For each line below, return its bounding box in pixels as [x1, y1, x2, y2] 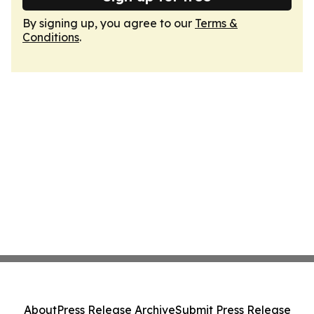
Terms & [195, 16, 238, 30]
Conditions [22, 30, 79, 44]
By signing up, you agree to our [22, 16, 195, 30]
